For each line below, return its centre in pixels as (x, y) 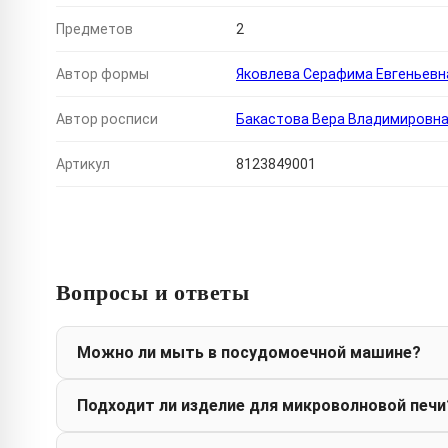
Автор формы (102, 74)
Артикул (83, 164)
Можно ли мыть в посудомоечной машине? (249, 353)
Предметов (94, 29)
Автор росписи (107, 119)
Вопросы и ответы (153, 292)
